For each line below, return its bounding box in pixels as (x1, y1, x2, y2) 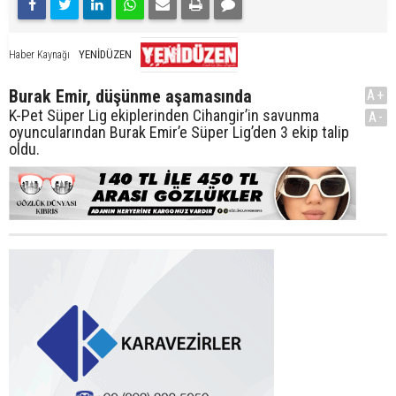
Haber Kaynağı (9, 48, 70, 61)
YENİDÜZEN (79, 47, 132, 61)
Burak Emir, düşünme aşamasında (9, 85, 252, 107)
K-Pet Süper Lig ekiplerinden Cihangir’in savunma (9, 105, 319, 125)
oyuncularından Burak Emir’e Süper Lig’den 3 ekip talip (9, 122, 349, 141)
